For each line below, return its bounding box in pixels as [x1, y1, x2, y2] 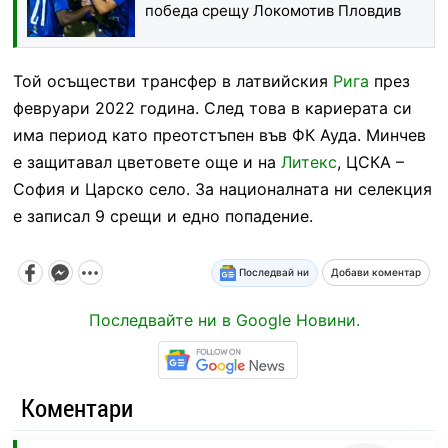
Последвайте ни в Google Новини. [88, 309, 360, 330]
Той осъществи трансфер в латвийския [12, 70, 333, 91]
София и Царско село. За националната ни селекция [12, 178, 432, 199]
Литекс [280, 151, 337, 172]
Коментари [20, 391, 133, 425]
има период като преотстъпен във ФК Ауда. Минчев [12, 124, 426, 145]
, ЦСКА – [336, 151, 404, 172]
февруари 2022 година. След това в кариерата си [12, 97, 412, 118]
